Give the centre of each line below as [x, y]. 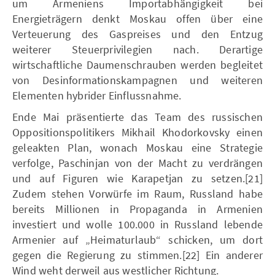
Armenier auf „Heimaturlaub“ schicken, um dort [137, 239]
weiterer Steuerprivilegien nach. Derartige [137, 49]
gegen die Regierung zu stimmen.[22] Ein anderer [137, 255]
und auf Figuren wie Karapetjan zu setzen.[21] [137, 178]
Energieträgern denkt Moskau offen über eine [137, 18]
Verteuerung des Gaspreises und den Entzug [137, 34]
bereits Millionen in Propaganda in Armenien [137, 209]
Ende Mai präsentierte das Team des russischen [137, 117]
